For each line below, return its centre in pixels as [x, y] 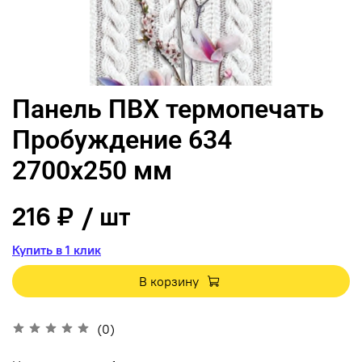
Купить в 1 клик [57, 249]
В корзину [168, 281]
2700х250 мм [92, 170]
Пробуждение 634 [122, 139]
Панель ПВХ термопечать [168, 109]
